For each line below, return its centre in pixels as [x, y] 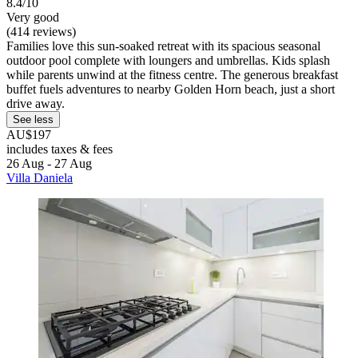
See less [33, 120]
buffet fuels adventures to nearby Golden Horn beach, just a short [171, 89]
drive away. [36, 104]
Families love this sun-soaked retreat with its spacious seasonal [163, 46]
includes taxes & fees [60, 149]
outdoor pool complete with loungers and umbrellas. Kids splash [168, 61]
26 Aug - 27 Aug [49, 164]
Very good [33, 18]
